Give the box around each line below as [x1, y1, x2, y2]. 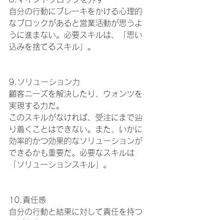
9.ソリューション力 [9, 78, 80, 86]
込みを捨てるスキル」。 [9, 43, 95, 51]
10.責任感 [9, 196, 46, 204]
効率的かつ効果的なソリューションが [9, 137, 142, 145]
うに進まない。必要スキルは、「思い [9, 31, 142, 39]
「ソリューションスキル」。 [9, 161, 111, 169]
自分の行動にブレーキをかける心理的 [9, 7, 142, 16]
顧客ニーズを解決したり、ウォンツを [9, 90, 142, 98]
